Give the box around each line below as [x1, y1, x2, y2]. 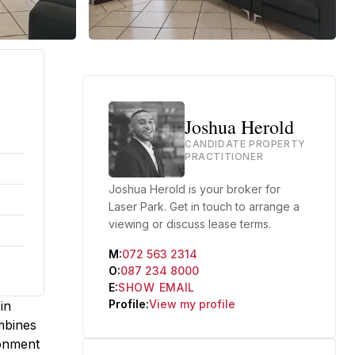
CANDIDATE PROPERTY [185, 138, 306, 150]
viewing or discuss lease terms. [109, 217, 271, 231]
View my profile [149, 297, 235, 311]
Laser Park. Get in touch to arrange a [109, 200, 300, 213]
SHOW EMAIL [118, 281, 195, 294]
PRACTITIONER [185, 151, 264, 162]
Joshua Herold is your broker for [109, 182, 281, 196]
